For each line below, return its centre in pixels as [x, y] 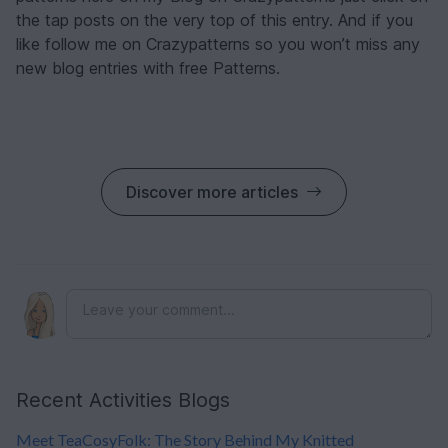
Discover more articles [212, 192]
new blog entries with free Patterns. [148, 68]
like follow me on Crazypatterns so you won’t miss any [218, 44]
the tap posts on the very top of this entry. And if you [214, 20]
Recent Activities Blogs [123, 400]
